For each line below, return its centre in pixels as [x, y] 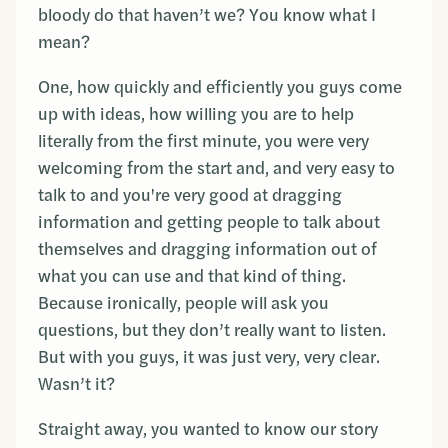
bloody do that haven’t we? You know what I [207, 15]
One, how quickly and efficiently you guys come [220, 87]
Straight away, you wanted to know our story [208, 429]
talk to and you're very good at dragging [190, 195]
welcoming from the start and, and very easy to [216, 168]
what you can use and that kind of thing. [192, 276]
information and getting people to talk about [209, 222]
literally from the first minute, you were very [203, 141]
